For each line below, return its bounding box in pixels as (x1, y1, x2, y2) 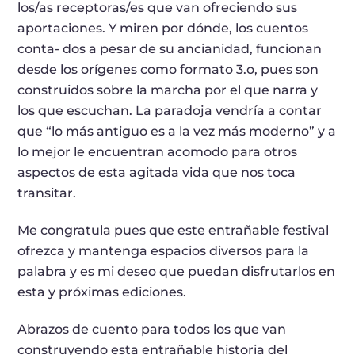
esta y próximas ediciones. (17, 284, 187, 300)
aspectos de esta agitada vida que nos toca (17, 165, 296, 181)
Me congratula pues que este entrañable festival (17, 223, 330, 239)
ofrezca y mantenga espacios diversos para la (17, 243, 310, 259)
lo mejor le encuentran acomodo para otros (17, 144, 298, 160)
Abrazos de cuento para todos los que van (17, 322, 287, 338)
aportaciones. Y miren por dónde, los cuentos (17, 21, 309, 36)
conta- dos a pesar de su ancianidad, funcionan (17, 41, 323, 57)
